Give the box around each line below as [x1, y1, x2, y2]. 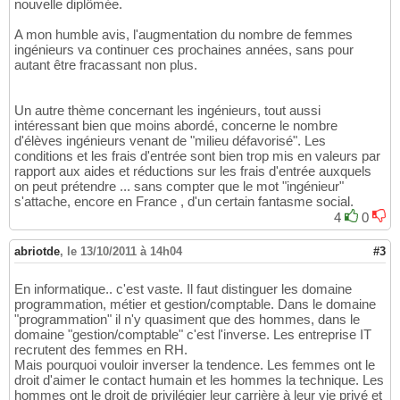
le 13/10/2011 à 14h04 [67, 245, 182, 259]
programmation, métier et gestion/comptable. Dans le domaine [14, 296, 376, 312]
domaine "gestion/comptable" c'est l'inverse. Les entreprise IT [14, 327, 371, 343]
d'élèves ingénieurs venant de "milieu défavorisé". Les [14, 133, 326, 149]
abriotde [14, 245, 60, 259]
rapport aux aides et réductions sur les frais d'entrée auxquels [14, 163, 371, 179]
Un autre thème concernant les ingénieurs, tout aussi [14, 103, 321, 119]
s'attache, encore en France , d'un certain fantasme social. [14, 194, 354, 210]
